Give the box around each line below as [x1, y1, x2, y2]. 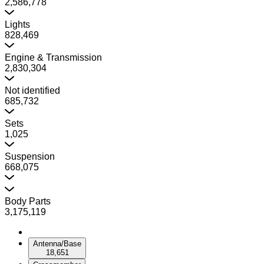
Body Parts [5, 196, 51, 206]
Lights [5, 19, 30, 29]
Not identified [5, 85, 60, 95]
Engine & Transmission [5, 52, 102, 62]
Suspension [5, 151, 55, 161]
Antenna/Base [33, 239, 81, 248]
